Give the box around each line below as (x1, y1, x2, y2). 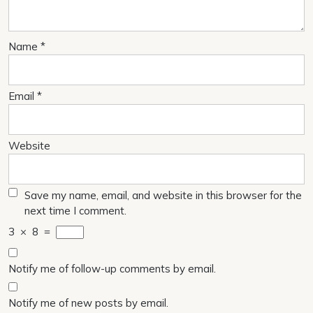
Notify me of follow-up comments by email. (8, 261, 216, 275)
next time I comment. (24, 203, 126, 217)
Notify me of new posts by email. (8, 296, 168, 310)
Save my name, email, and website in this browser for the (24, 188, 302, 202)
